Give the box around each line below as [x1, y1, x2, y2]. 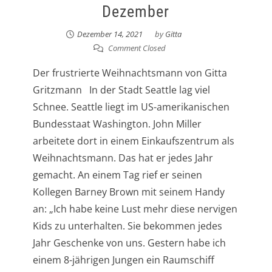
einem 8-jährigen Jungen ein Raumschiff [32, 253, 214, 267]
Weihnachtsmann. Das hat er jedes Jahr [32, 151, 213, 165]
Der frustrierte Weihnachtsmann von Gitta [32, 66, 227, 80]
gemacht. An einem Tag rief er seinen [32, 168, 202, 182]
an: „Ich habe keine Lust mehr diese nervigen [32, 202, 237, 216]
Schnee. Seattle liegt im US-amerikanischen [32, 100, 229, 114]
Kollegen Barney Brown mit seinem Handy [32, 185, 225, 199]
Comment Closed [106, 42, 166, 53]
